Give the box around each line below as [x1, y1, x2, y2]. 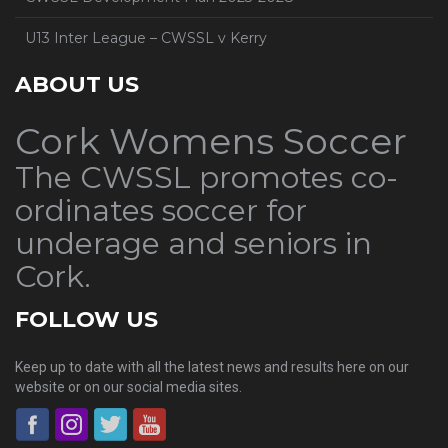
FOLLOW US [15, 306, 158, 333]
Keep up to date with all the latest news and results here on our [15, 359, 409, 375]
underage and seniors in [15, 225, 372, 262]
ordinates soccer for [15, 192, 307, 229]
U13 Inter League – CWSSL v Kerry [25, 29, 267, 47]
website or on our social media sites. [15, 379, 242, 395]
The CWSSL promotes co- [15, 159, 398, 196]
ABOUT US [15, 71, 139, 98]
